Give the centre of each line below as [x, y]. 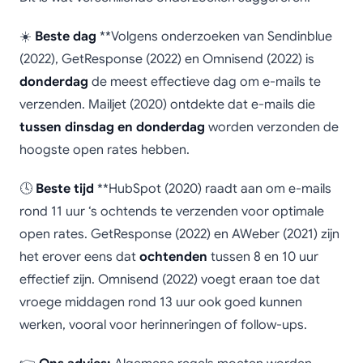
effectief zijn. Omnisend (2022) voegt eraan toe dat [170, 280]
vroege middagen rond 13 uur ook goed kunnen [161, 302]
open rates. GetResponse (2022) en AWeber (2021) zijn [179, 234]
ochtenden [173, 257]
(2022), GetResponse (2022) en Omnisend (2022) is [167, 59]
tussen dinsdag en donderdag [112, 127]
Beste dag [66, 36]
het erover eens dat [79, 257]
